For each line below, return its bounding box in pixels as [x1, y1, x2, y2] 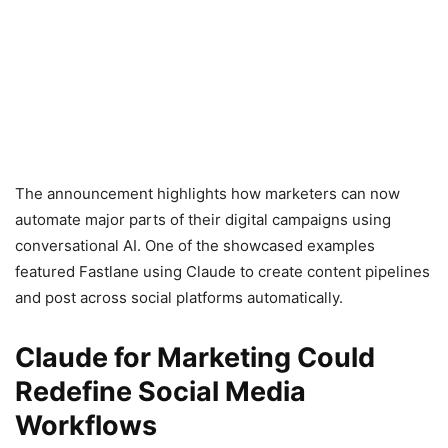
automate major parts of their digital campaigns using [15, 209, 391, 229]
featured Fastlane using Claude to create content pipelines [15, 261, 430, 281]
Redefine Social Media [15, 374, 306, 408]
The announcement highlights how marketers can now [15, 183, 400, 203]
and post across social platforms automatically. [15, 287, 343, 307]
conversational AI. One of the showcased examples [15, 235, 375, 255]
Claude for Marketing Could [15, 340, 375, 374]
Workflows [15, 408, 157, 442]
